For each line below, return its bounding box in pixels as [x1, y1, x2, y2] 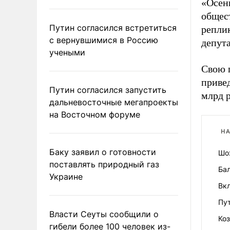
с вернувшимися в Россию [49, 34, 158, 45]
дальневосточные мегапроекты [49, 97, 178, 107]
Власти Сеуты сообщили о [49, 208, 159, 219]
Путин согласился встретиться [49, 22, 177, 33]
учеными [49, 47, 85, 57]
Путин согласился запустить [49, 84, 166, 95]
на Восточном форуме [49, 109, 140, 120]
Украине [49, 171, 83, 182]
